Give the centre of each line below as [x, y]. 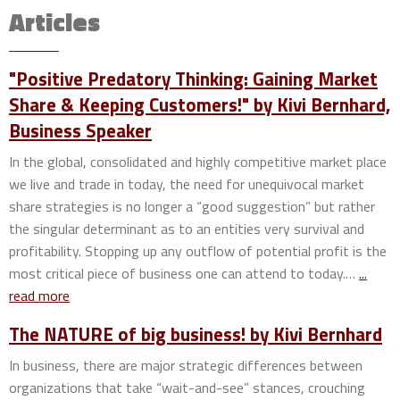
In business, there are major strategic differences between [186, 366]
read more [39, 296]
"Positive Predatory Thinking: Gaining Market [193, 79]
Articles [54, 22]
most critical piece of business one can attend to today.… [184, 274]
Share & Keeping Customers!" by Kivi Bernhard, [200, 105]
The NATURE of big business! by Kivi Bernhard [196, 334]
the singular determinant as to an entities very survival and [187, 229]
